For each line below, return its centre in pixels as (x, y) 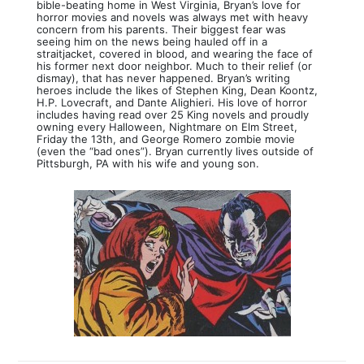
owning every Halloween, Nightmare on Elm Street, (167, 126)
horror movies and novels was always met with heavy (172, 17)
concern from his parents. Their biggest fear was (161, 29)
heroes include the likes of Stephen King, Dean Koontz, (177, 90)
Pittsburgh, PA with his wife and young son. (147, 163)
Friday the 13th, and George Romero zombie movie (165, 139)
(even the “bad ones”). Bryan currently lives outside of (175, 151)
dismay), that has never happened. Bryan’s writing (163, 78)
